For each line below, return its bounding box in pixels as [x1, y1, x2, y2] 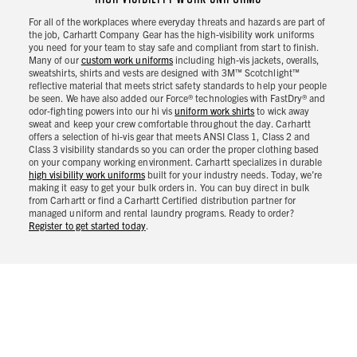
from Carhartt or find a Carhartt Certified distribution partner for [29, 194, 296, 206]
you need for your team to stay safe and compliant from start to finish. [29, 41, 320, 53]
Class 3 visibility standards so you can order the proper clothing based [29, 143, 320, 155]
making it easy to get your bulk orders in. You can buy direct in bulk [29, 181, 310, 194]
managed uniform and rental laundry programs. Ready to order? [29, 206, 294, 219]
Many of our [29, 53, 81, 66]
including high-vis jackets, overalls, [172, 53, 320, 66]
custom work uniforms [80, 53, 173, 66]
